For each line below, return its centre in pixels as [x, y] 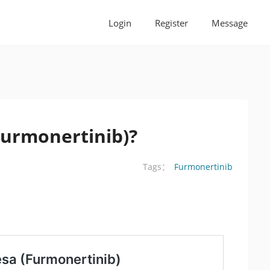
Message [230, 23]
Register [171, 23]
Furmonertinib [203, 166]
